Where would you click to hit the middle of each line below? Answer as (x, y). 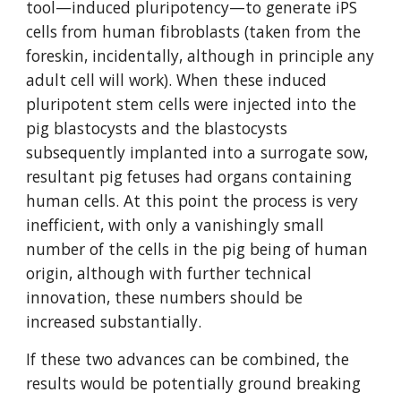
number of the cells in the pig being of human (197, 249)
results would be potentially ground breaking (194, 383)
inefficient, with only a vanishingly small (175, 225)
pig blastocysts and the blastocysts (157, 128)
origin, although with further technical (169, 273)
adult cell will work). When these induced (177, 80)
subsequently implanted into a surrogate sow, (197, 152)
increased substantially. (114, 321)
